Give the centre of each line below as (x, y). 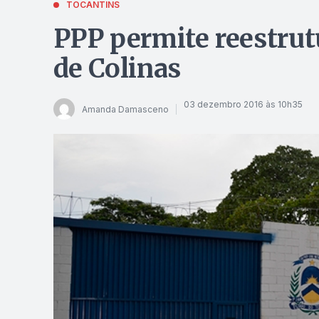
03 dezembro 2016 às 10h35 (243, 104)
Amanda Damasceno (125, 109)
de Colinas (117, 69)
